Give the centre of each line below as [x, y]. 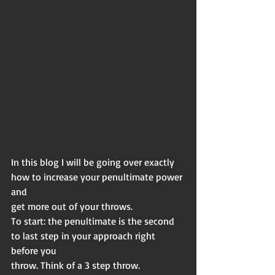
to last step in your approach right [84, 235]
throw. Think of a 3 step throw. [76, 265]
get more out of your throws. [72, 206]
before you [34, 250]
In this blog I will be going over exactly [94, 162]
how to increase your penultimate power [98, 176]
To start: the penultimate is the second [94, 221]
